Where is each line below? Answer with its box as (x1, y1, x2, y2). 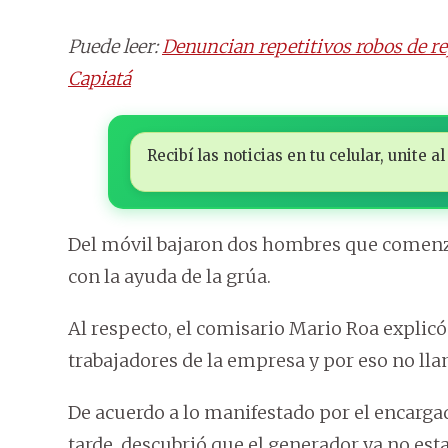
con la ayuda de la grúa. (68, 265, 271, 289)
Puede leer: (68, 35, 162, 59)
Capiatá (68, 67, 131, 91)
